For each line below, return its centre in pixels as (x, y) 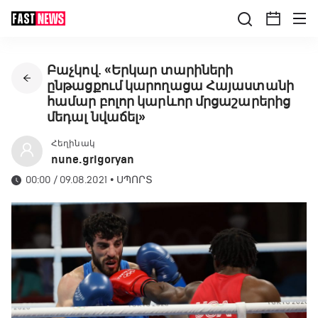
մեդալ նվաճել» (97, 117)
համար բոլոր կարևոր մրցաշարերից (169, 102)
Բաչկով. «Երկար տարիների (140, 70)
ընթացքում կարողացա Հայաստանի (170, 86)
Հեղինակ (73, 143)
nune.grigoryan (93, 159)
